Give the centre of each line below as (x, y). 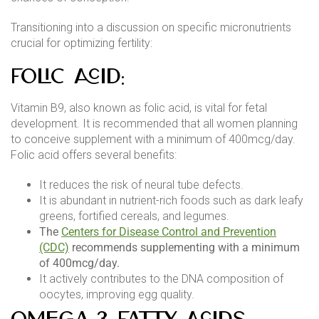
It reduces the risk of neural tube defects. (141, 184)
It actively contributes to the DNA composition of (161, 278)
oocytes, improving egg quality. (117, 294)
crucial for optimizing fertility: (82, 43)
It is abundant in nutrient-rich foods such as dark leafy (171, 200)
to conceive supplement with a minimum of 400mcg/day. (153, 139)
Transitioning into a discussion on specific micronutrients (151, 27)
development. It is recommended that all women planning (154, 123)
